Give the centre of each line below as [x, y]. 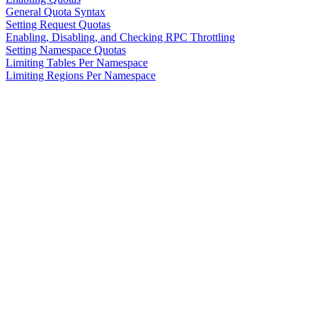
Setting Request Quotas [58, 25]
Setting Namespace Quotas [66, 50]
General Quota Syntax [56, 12]
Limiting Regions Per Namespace [81, 76]
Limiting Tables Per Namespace [77, 63]
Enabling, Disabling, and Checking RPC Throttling [120, 38]
